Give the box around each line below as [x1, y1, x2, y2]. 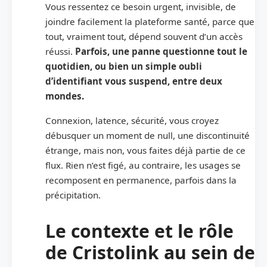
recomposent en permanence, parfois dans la [45, 173, 237, 186]
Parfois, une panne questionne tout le [75, 45, 247, 57]
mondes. [45, 89, 84, 102]
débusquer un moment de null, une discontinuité [45, 129, 250, 141]
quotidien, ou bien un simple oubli [45, 60, 202, 72]
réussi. [45, 45, 75, 57]
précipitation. [45, 188, 101, 201]
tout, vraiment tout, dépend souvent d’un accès [45, 30, 243, 42]
